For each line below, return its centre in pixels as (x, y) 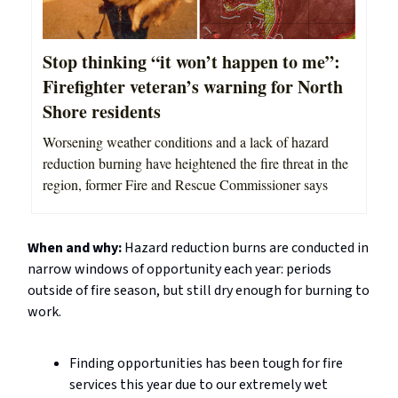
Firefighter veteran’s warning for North (193, 87)
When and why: (76, 248)
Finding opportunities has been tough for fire (206, 364)
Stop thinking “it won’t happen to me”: (191, 62)
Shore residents (102, 112)
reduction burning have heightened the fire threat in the (195, 163)
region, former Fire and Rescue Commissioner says (185, 185)
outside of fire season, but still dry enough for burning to (199, 291)
